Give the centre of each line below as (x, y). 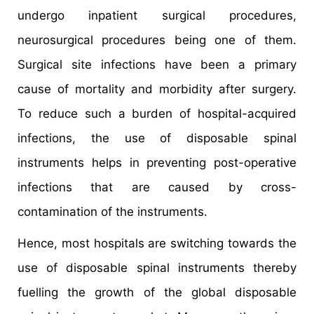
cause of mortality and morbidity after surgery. (157, 89)
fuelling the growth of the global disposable (157, 293)
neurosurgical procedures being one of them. (157, 40)
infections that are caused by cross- (157, 187)
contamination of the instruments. (112, 212)
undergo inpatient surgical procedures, (157, 16)
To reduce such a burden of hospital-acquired (157, 114)
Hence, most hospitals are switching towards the (157, 244)
